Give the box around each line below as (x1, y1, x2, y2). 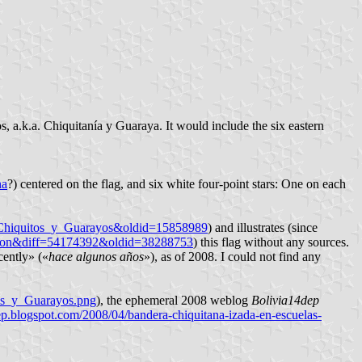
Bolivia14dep (251, 293, 319, 308)
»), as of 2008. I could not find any (144, 250, 321, 264)
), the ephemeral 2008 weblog (96, 293, 251, 308)
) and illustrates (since (208, 221, 318, 235)
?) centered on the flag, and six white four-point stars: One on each (7, 177, 346, 192)
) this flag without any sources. (193, 235, 349, 250)
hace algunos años (48, 250, 144, 264)
